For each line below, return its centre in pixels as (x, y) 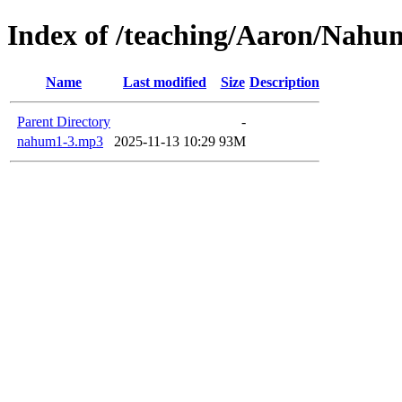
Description (284, 82)
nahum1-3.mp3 (60, 141)
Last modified (165, 82)
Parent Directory (64, 121)
